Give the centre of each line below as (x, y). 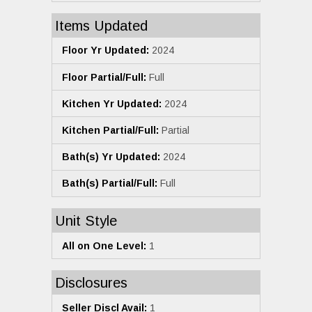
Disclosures (91, 283)
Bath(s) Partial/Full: (110, 184)
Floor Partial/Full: (104, 77)
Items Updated (101, 25)
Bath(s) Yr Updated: (111, 157)
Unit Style (86, 220)
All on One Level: (104, 245)
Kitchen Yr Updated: (112, 103)
